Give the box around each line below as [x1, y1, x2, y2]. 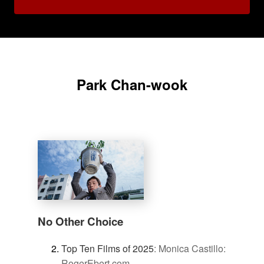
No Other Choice [38, 213, 123, 230]
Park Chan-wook [77, 74, 187, 94]
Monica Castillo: [159, 241, 226, 255]
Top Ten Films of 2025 [61, 241, 154, 255]
